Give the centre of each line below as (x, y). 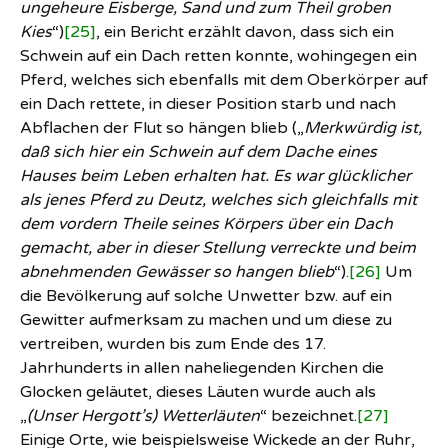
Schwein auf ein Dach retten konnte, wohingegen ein (218, 56)
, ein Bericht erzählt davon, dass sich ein (245, 32)
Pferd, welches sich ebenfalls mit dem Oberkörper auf (224, 80)
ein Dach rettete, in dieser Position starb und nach (208, 104)
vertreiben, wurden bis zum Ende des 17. (173, 344)
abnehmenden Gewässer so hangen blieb (177, 272)
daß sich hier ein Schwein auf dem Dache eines (198, 152)
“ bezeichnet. (308, 416)
